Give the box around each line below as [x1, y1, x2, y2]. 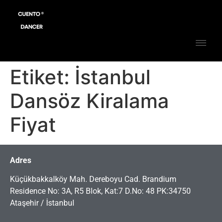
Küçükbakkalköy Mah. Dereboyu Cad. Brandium [10, 174, 176, 184]
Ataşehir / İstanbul [10, 198, 74, 208]
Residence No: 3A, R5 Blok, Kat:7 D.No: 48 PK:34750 [10, 186, 191, 196]
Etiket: [10, 64, 75, 89]
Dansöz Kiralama [10, 88, 169, 113]
